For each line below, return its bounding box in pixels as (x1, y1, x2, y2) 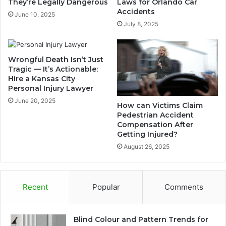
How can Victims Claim (117, 101, 203, 110)
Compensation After (117, 120, 193, 130)
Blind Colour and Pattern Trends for (74, 215, 208, 224)
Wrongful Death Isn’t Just (8, 54, 103, 64)
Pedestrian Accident (117, 110, 194, 120)
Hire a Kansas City (8, 74, 75, 83)
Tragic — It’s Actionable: (8, 64, 98, 74)
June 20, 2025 (15, 96, 55, 104)
